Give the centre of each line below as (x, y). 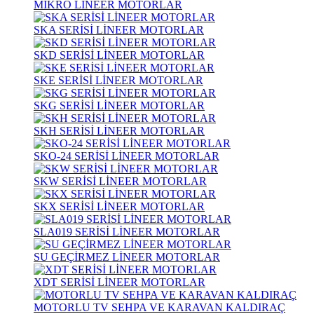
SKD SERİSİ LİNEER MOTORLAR (119, 55)
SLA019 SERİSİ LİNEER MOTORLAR (127, 232)
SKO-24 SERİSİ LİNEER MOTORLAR (127, 156)
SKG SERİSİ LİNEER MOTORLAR (119, 105)
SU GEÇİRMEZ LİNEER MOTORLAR (127, 257)
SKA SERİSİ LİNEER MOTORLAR (119, 30)
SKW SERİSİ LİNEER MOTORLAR (120, 181)
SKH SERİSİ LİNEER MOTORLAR (119, 131)
